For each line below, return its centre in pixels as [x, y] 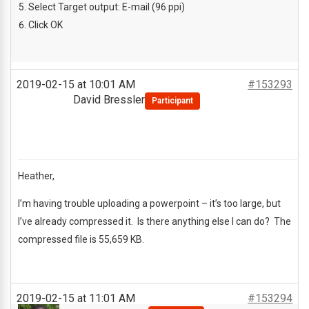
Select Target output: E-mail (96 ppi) [107, 7]
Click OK [46, 25]
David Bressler [109, 100]
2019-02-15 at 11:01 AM [76, 298]
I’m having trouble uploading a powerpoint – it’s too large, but [149, 203]
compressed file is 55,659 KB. [81, 239]
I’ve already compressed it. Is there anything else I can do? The [154, 221]
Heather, [36, 176]
